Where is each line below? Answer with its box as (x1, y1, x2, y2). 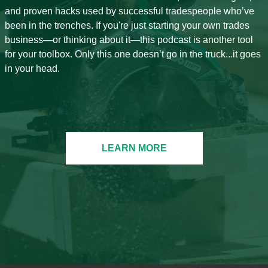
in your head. (4, 63, 60, 74)
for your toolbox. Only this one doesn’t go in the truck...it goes (4, 49, 261, 60)
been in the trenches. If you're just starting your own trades (4, 20, 249, 31)
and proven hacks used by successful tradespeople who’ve (4, 6, 254, 17)
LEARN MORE (101, 143, 167, 154)
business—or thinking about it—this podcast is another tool (4, 35, 253, 45)
